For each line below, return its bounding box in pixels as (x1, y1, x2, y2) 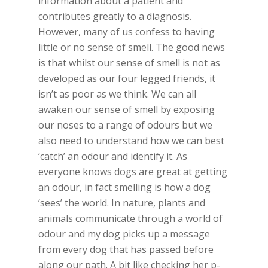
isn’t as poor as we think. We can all (38, 87, 196, 100)
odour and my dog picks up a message (38, 227, 210, 240)
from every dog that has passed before (38, 243, 214, 256)
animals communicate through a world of (38, 212, 223, 225)
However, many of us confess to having (38, 25, 215, 38)
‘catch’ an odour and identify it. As (38, 150, 187, 163)
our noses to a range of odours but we (38, 118, 212, 132)
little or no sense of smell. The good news (38, 41, 225, 54)
